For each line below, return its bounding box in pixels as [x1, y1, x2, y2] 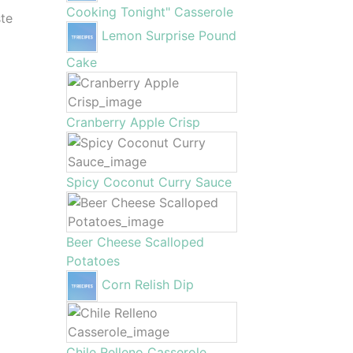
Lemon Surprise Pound [101, 28, 236, 44]
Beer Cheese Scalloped [65, 234, 204, 250]
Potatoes [65, 253, 120, 269]
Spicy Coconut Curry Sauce [65, 174, 232, 190]
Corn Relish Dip [101, 277, 194, 293]
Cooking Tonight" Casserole [65, 4, 233, 20]
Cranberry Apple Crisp [65, 114, 200, 130]
